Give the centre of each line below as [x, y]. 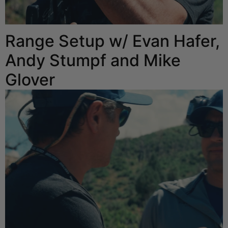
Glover [30, 80]
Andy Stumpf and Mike [93, 61]
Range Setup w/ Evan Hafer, [112, 41]
